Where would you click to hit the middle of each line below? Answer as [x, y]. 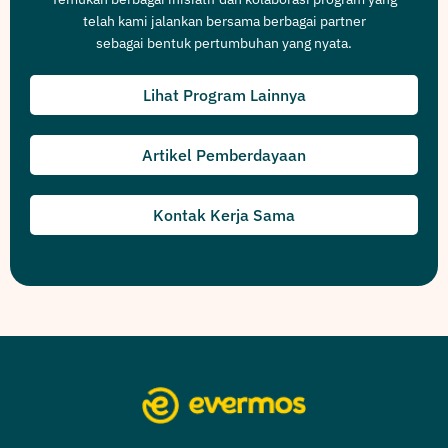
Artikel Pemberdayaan [224, 155]
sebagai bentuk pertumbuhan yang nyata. [224, 43]
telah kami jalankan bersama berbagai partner [224, 21]
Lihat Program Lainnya [224, 95]
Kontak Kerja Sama [224, 215]
